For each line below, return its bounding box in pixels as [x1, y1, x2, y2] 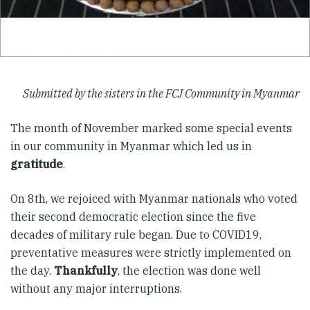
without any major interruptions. [10, 282, 182, 295]
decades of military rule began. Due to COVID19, [10, 228, 262, 241]
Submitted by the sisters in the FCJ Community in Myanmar [23, 86, 300, 100]
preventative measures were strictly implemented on [10, 246, 291, 259]
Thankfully [54, 264, 118, 277]
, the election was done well [118, 264, 261, 277]
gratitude [10, 157, 63, 171]
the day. [10, 264, 54, 277]
